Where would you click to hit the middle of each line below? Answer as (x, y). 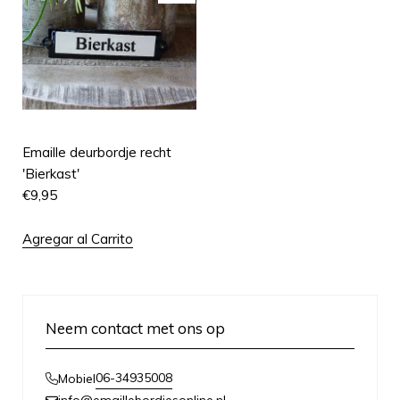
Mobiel (77, 378)
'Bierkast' (51, 174)
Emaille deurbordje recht (97, 153)
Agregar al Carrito (78, 239)
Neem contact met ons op (135, 329)
